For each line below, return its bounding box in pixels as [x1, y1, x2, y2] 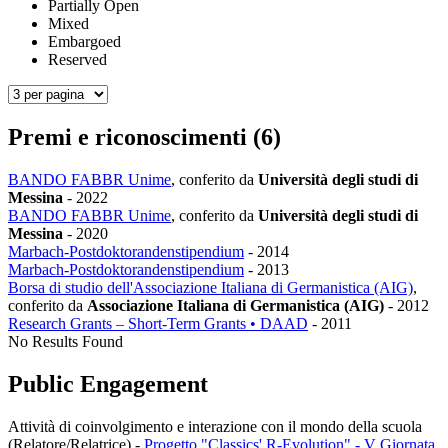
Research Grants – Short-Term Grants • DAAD [8, 314, 308, 332]
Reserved [48, 51, 107, 69]
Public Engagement [8, 370, 208, 397]
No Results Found [8, 332, 123, 350]
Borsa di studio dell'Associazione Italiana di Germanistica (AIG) [8, 278, 413, 296]
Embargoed [48, 33, 121, 51]
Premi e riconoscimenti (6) [8, 124, 281, 151]
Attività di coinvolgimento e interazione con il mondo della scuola [8, 417, 422, 435]
